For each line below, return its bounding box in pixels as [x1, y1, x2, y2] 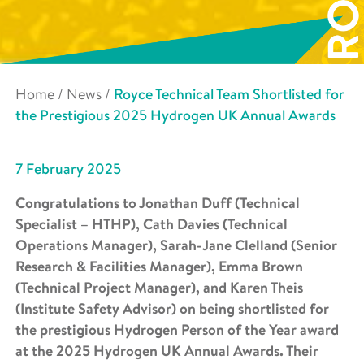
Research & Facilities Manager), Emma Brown [15, 256, 303, 277]
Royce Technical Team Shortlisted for [114, 84, 344, 105]
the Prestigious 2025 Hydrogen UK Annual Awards [15, 106, 336, 126]
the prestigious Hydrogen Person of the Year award [15, 319, 339, 340]
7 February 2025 [15, 159, 121, 180]
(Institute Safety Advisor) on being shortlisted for [15, 298, 329, 319]
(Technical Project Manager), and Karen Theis [15, 277, 303, 298]
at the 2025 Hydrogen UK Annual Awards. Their [15, 340, 318, 362]
